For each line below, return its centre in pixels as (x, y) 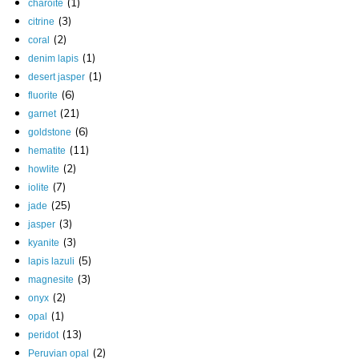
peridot (43, 335)
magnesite (51, 279)
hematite (47, 150)
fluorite (43, 95)
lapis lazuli (51, 261)
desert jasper (56, 77)
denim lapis (53, 58)
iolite (38, 187)
